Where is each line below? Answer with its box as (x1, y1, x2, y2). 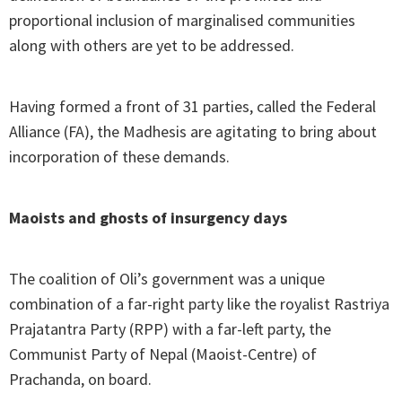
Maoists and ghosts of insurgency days (9, 207, 287, 229)
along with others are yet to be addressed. (9, 35, 294, 57)
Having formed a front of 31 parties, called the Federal (9, 96, 376, 118)
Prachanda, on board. (9, 369, 152, 390)
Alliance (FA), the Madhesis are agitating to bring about (9, 121, 377, 143)
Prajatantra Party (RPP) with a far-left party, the (9, 319, 331, 340)
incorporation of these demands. (9, 146, 230, 168)
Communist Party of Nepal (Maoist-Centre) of (9, 344, 317, 365)
